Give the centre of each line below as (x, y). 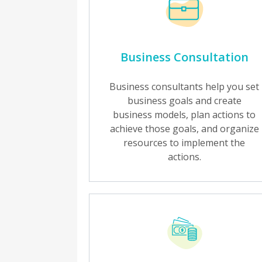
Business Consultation (184, 57)
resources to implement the (185, 143)
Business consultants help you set (185, 87)
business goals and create (184, 101)
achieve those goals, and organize (184, 129)
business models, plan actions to (185, 115)
